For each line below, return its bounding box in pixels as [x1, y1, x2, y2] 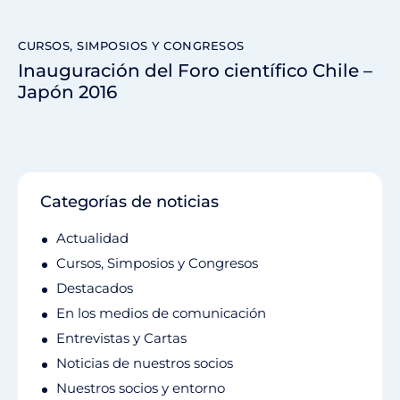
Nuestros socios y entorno [56, 379, 225, 397]
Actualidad [56, 229, 129, 247]
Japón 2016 [18, 81, 117, 104]
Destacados [56, 279, 133, 297]
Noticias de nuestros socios [56, 354, 233, 372]
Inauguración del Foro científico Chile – [18, 60, 372, 82]
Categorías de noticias [40, 192, 219, 212]
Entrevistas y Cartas [56, 329, 187, 347]
